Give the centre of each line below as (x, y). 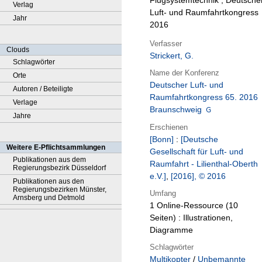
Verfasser (166, 43)
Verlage (25, 102)
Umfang (163, 193)
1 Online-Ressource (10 (194, 206)
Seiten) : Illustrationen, (191, 218)
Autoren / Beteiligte (43, 89)
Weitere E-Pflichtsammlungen (56, 147)
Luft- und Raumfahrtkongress (204, 13)
